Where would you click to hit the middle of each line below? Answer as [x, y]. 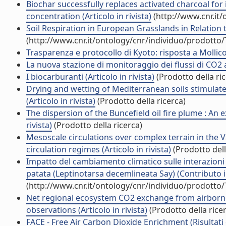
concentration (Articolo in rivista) [89, 16]
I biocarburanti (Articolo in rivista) [90, 77]
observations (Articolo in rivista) [87, 210]
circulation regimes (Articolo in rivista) [99, 149]
